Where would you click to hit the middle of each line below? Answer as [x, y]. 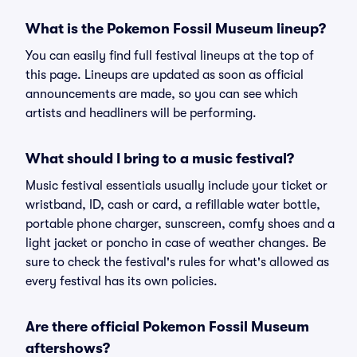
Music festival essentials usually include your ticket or [177, 186]
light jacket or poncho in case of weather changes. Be [176, 243]
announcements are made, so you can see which [162, 94]
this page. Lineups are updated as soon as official [165, 75]
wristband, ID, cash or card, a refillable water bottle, [173, 205]
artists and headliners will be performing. [141, 113]
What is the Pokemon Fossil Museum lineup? [176, 29]
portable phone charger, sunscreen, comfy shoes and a [180, 224]
